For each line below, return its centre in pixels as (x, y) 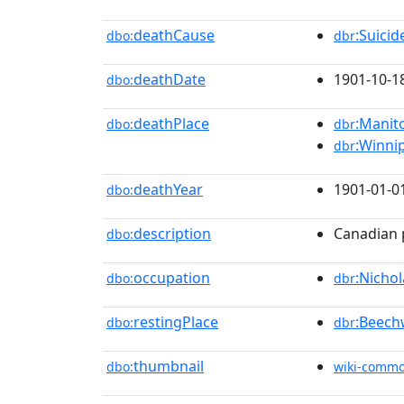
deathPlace (171, 124)
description (172, 234)
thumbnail (169, 366)
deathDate (170, 79)
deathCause (174, 35)
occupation (172, 278)
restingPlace (176, 322)
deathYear (168, 189)
